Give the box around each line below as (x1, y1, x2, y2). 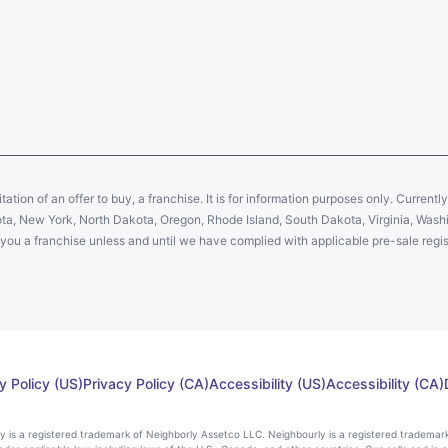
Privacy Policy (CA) (82, 375, 209, 392)
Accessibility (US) (208, 375, 326, 392)
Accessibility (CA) (325, 375, 444, 392)
